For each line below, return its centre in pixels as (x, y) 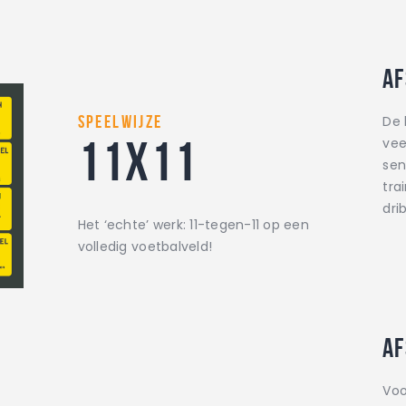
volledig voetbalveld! (145, 246)
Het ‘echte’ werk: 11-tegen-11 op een (193, 224)
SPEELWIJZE (120, 121)
